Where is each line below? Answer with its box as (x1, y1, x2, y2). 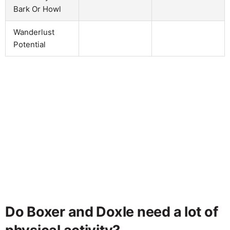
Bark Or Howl (13, 4, 61, 14)
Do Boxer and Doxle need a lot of (5, 203, 218, 220)
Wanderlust (13, 27, 54, 37)
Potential (13, 39, 46, 49)
